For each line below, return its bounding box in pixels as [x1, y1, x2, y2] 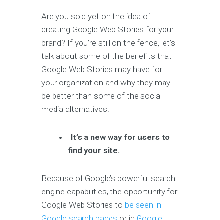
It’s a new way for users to [71, 132, 170, 142]
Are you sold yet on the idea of [41, 11, 151, 22]
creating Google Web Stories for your [41, 25, 174, 35]
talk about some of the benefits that [41, 51, 172, 61]
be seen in [125, 200, 161, 210]
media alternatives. [41, 104, 109, 114]
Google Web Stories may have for [41, 64, 162, 75]
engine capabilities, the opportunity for [41, 187, 177, 197]
